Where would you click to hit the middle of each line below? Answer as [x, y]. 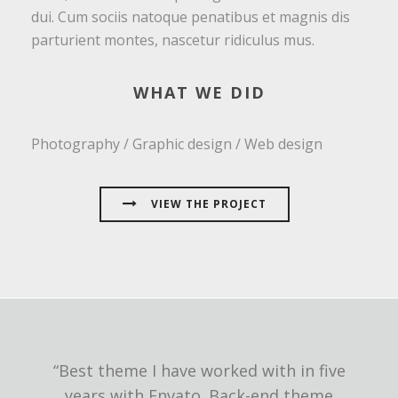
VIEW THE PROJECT [209, 204]
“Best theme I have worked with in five [199, 370]
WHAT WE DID [199, 92]
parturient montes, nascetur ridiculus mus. [173, 40]
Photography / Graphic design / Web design [177, 144]
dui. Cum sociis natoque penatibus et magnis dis [191, 17]
